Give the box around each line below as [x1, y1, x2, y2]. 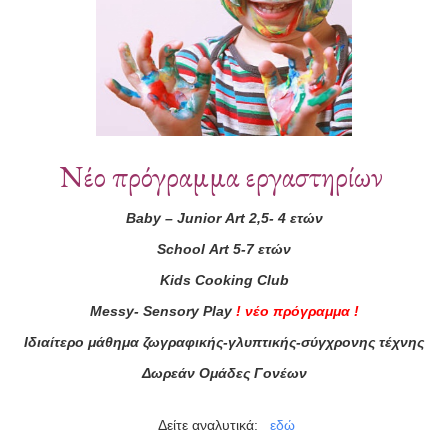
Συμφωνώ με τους [287, 391, 399, 403]
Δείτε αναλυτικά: [153, 416, 270, 433]
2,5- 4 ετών [244, 209, 323, 226]
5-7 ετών [229, 240, 291, 257]
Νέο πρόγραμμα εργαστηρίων [59, 156, 389, 196]
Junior [176, 209, 221, 226]
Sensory [142, 302, 199, 319]
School [157, 240, 205, 257]
